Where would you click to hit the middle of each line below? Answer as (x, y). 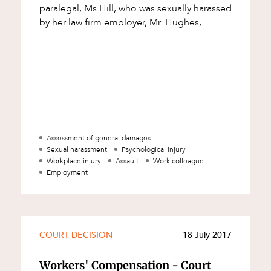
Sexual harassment (77, 149)
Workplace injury (73, 161)
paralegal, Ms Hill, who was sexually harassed (135, 8)
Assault (127, 161)
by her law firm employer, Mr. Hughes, (120, 22)
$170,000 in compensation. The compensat (131, 36)
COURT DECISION (76, 235)
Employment (67, 172)
